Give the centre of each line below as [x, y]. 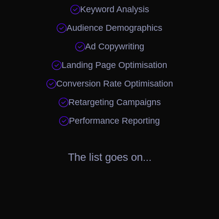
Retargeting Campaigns [114, 102]
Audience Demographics [114, 28]
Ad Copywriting [114, 46]
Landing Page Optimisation [114, 65]
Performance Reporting [114, 120]
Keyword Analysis [114, 9]
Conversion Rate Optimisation [114, 83]
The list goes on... [109, 157]
